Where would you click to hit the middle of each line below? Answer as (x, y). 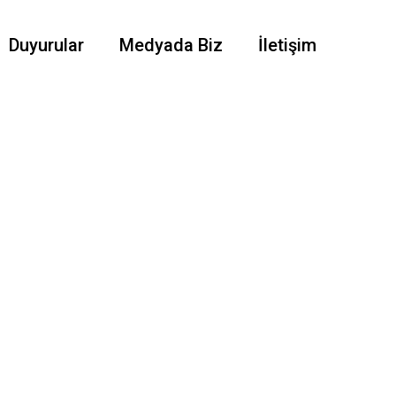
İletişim (287, 45)
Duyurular (46, 45)
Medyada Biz (171, 45)
